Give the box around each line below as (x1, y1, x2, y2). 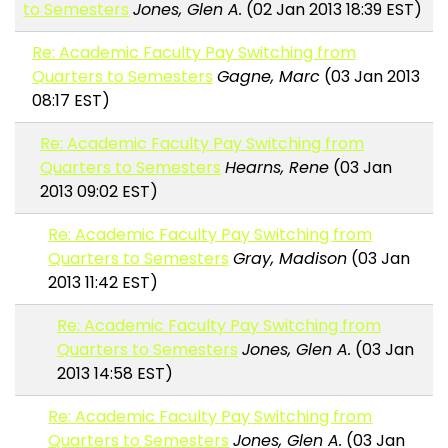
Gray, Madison (233, 247, 348, 271)
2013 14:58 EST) (56, 362, 173, 386)
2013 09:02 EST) (40, 180, 159, 204)
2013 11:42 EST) (48, 271, 159, 295)
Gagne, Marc (216, 65, 320, 89)
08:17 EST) (31, 89, 110, 113)
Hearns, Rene (225, 156, 330, 180)
